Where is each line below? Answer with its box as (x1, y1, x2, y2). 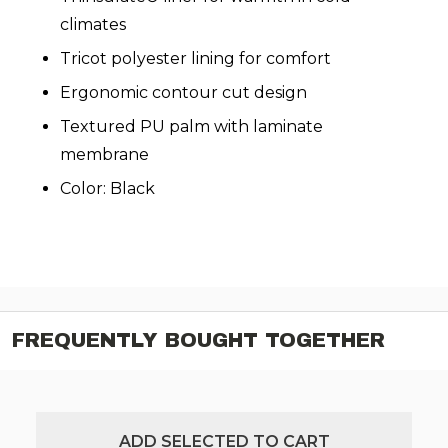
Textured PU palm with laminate (60, 117, 323, 137)
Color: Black (60, 179, 155, 199)
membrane (60, 145, 149, 165)
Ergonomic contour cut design (60, 83, 307, 103)
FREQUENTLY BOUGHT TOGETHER (12, 329, 385, 352)
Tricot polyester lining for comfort (60, 49, 331, 69)
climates (60, 15, 126, 35)
